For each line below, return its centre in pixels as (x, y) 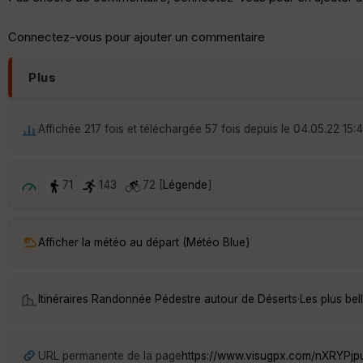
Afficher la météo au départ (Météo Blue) (144, 242)
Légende (185, 185)
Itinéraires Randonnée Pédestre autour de (148, 299)
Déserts (278, 299)
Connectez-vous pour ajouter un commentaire (137, 37)
